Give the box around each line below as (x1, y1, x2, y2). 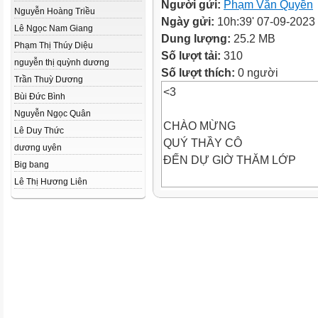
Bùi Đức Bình (14, 92, 65, 102)
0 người (235, 66, 278, 79)
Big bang (14, 160, 49, 170)
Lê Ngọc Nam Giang (14, 23, 93, 33)
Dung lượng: (161, 32, 234, 45)
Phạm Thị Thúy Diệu (14, 40, 93, 50)
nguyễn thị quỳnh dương (14, 57, 109, 67)
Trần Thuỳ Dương (14, 75, 83, 84)
